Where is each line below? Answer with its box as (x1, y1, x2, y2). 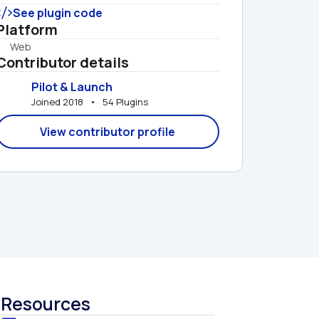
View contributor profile (40, 124, 175, 140)
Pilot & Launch (31, 78, 113, 95)
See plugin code (13, 5, 103, 21)
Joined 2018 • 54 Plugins (31, 95, 148, 108)
